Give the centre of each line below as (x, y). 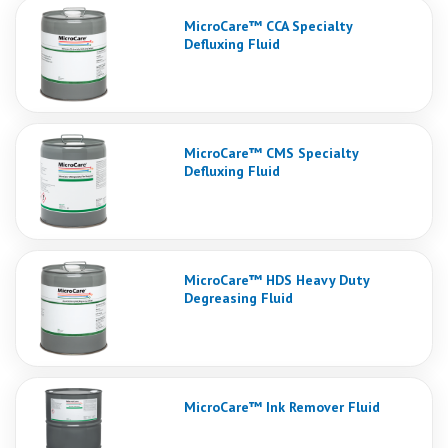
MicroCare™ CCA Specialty (268, 25)
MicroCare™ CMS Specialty (271, 152)
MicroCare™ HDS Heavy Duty (276, 279)
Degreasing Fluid (238, 297)
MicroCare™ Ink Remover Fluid (282, 406)
